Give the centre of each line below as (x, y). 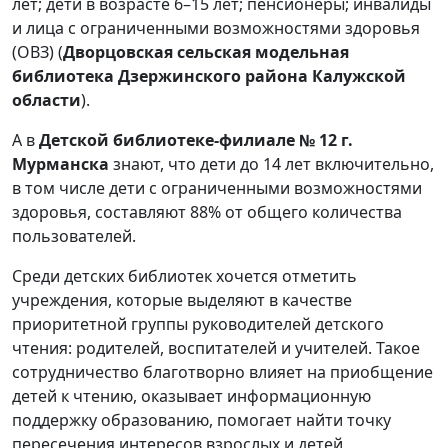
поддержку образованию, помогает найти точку (201, 419)
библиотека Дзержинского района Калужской (209, 75)
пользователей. (74, 235)
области (46, 99)
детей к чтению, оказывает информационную (191, 395)
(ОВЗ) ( (37, 51)
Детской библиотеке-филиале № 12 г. (196, 139)
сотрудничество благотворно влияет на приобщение (222, 371)
